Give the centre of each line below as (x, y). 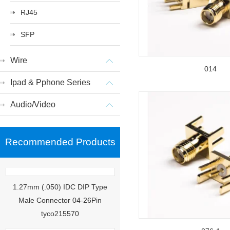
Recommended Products (60, 142)
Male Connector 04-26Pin (60, 192)
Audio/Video (33, 104)
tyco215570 (60, 205)
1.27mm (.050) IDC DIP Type (60, 179)
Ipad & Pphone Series (50, 82)
